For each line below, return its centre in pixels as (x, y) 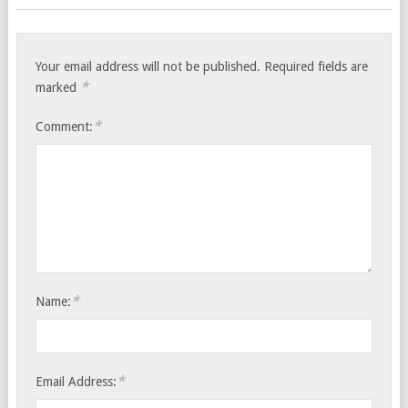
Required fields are (316, 67)
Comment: (65, 127)
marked (58, 88)
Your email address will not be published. (148, 67)
